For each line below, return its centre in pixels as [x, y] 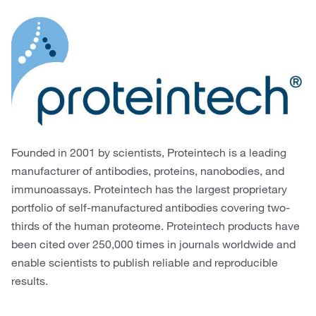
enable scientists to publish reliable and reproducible [145, 262]
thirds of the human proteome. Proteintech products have [156, 226]
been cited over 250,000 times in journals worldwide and [153, 244]
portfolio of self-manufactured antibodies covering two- [151, 207]
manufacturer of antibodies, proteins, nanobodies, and [148, 171]
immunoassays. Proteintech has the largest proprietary [149, 189]
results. [30, 281]
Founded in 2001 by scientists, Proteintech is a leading [149, 152]
